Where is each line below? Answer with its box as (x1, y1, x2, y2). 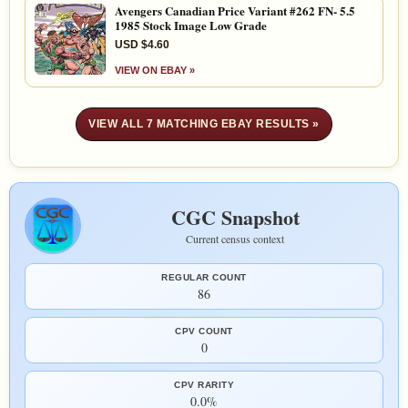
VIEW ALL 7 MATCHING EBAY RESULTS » (88, 117, 320, 130)
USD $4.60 (115, 37, 169, 51)
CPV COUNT (175, 325, 233, 336)
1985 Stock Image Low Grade (115, 15, 267, 34)
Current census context (186, 230, 284, 246)
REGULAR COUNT (161, 271, 247, 282)
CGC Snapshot (170, 201, 300, 232)
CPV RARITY (174, 379, 234, 390)
